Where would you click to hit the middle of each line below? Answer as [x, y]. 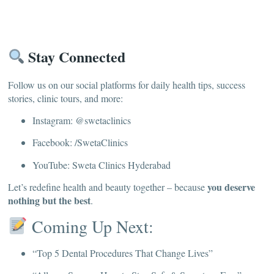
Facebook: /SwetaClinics [80, 143]
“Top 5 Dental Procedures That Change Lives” [123, 253]
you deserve [231, 187]
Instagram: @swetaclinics [82, 120]
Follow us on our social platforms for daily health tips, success [127, 84]
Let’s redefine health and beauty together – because [108, 187]
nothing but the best [49, 201]
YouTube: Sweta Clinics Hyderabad [102, 165]
